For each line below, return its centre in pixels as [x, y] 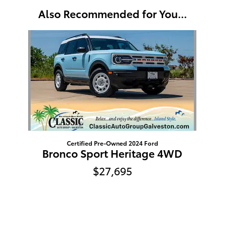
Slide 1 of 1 [21, 34]
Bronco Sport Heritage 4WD [113, 153]
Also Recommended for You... [113, 13]
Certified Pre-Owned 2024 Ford [112, 143]
